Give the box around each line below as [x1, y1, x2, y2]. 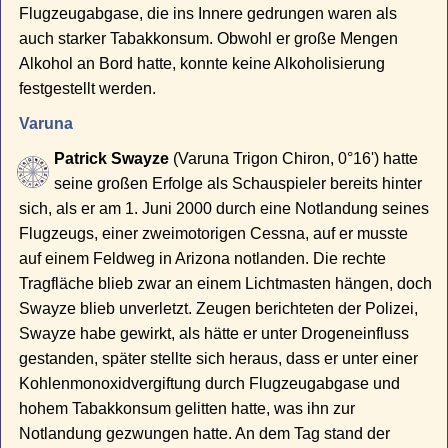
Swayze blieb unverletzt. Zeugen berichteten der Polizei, [19, 300, 419, 318]
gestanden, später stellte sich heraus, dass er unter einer [19, 350, 419, 368]
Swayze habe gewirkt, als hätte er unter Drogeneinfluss [19, 325, 410, 343]
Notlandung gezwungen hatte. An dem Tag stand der [19, 425, 391, 443]
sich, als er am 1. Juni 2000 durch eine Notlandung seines [19, 200, 430, 218]
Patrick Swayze [54, 150, 170, 168]
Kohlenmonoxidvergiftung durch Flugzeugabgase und [19, 375, 401, 393]
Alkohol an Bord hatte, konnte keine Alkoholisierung [19, 55, 386, 73]
